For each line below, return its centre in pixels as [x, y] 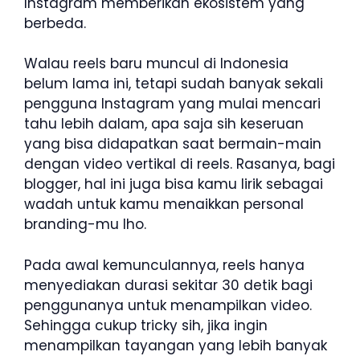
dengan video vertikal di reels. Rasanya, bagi [180, 164]
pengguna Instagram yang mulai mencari [172, 104]
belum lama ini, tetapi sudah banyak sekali [174, 84]
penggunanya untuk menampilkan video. [168, 305]
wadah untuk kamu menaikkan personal [164, 204]
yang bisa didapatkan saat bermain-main [173, 144]
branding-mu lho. [85, 224]
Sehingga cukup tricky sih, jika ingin [146, 325]
